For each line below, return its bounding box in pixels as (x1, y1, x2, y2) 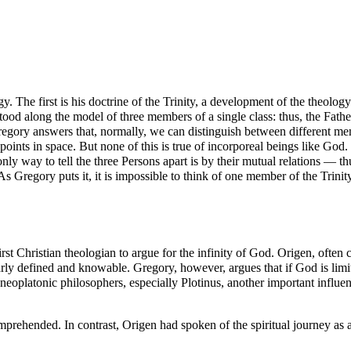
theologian (64, 245, 116, 259)
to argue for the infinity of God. (116, 245, 277, 259)
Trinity (163, 95, 195, 109)
